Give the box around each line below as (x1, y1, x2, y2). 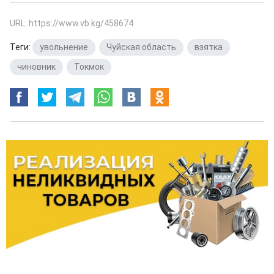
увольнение (40, 42, 88, 52)
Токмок (74, 61, 104, 72)
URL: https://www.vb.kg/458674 (10, 18, 133, 28)
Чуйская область (106, 42, 176, 52)
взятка (194, 42, 223, 52)
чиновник (17, 61, 56, 72)
